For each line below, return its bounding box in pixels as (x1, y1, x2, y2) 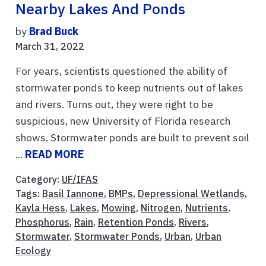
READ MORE (25, 147, 84, 161)
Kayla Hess (15, 201, 65, 214)
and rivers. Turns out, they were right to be (15, 97, 213, 111)
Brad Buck (29, 24, 78, 38)
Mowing (102, 201, 136, 214)
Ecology (15, 244, 51, 256)
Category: (15, 173, 62, 185)
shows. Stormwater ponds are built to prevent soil (15, 130, 249, 144)
